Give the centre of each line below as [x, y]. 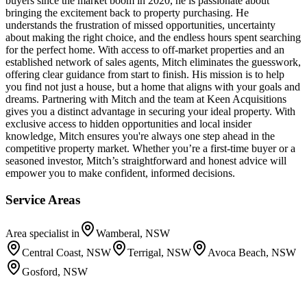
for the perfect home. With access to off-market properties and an [145, 50]
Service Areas [43, 199]
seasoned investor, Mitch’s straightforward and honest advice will [146, 161]
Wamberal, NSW [133, 233]
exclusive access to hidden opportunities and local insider [128, 124]
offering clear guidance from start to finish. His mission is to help [145, 75]
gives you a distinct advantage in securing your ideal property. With [150, 112]
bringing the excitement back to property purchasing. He [127, 13]
